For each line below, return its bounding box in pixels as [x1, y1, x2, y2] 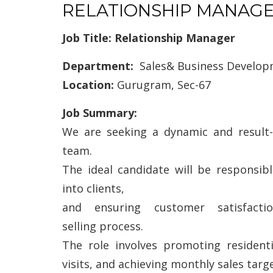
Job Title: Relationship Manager [62, 30, 235, 45]
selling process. [62, 219, 143, 233]
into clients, [62, 181, 124, 196]
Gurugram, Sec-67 [117, 77, 211, 92]
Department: [62, 58, 140, 73]
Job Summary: [62, 105, 137, 120]
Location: [62, 77, 117, 92]
